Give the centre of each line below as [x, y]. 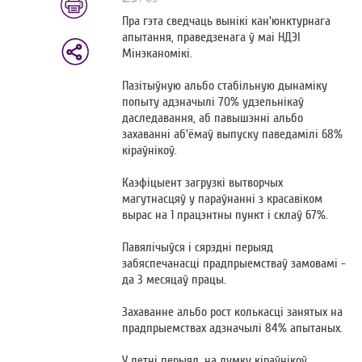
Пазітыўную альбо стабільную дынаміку [225, 86]
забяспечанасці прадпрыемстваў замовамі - [234, 263]
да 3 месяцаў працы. [175, 280]
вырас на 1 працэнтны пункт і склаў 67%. [225, 215]
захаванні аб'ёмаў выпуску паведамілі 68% [233, 134]
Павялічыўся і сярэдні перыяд [198, 247]
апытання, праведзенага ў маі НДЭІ [212, 37]
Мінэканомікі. [158, 53]
